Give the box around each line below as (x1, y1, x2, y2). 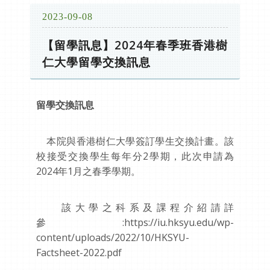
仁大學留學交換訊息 (42, 54, 151, 70)
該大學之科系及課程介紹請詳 (36, 201, 234, 214)
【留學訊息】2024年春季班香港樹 (42, 37, 228, 53)
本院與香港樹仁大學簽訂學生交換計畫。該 (36, 134, 234, 148)
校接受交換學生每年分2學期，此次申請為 (36, 149, 234, 163)
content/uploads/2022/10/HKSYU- (36, 231, 189, 244)
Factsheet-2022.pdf (36, 246, 129, 259)
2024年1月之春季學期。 (36, 165, 140, 178)
